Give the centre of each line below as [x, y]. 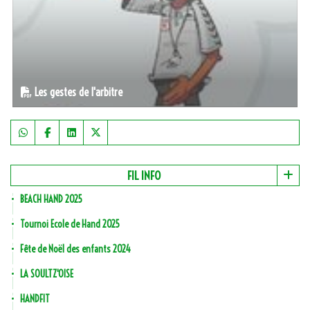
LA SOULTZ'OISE [47, 274]
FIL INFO [144, 175]
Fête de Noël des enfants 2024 [75, 249]
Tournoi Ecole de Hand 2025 [70, 224]
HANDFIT [35, 299]
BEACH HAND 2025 [51, 199]
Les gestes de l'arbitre [77, 92]
